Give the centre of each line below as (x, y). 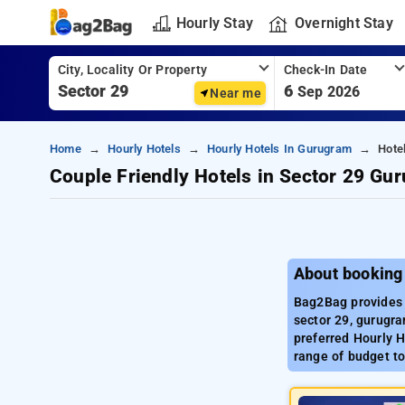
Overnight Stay (344, 23)
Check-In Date (325, 70)
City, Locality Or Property (132, 70)
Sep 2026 (329, 92)
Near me (235, 93)
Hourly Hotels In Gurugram (279, 149)
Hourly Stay (214, 23)
